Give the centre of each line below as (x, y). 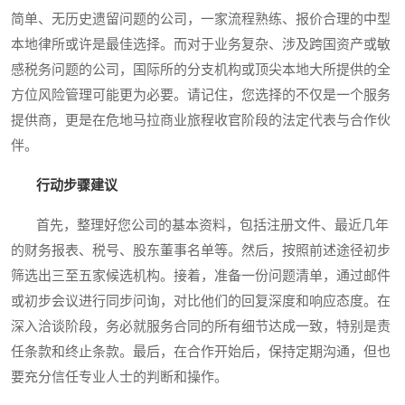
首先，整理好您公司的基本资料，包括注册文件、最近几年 (200, 225)
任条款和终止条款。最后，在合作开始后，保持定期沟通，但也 (201, 351)
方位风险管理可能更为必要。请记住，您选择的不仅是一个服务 (201, 94)
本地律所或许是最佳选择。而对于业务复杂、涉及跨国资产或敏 (201, 44)
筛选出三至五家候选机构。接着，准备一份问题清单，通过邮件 (201, 275)
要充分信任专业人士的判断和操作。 (119, 377)
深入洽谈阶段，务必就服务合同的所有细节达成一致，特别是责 (201, 326)
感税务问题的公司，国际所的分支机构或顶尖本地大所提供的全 (201, 69)
